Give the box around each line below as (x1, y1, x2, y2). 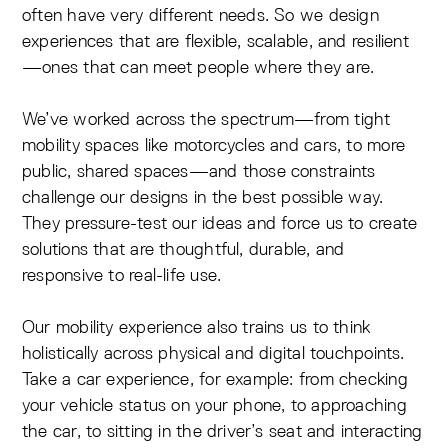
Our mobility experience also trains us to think (22, 315, 371, 339)
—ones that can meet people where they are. (22, 55, 375, 79)
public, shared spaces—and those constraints (22, 159, 376, 183)
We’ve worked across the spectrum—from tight (22, 107, 391, 131)
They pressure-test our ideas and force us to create (22, 211, 418, 235)
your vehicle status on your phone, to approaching (22, 393, 407, 417)
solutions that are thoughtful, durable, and (22, 237, 345, 261)
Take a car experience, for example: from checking (22, 367, 408, 391)
